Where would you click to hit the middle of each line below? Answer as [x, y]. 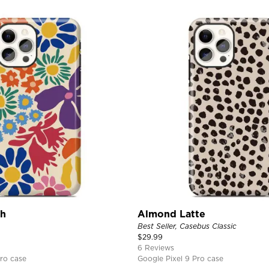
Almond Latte [171, 214]
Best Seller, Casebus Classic [187, 226]
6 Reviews [156, 247]
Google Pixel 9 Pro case [180, 258]
